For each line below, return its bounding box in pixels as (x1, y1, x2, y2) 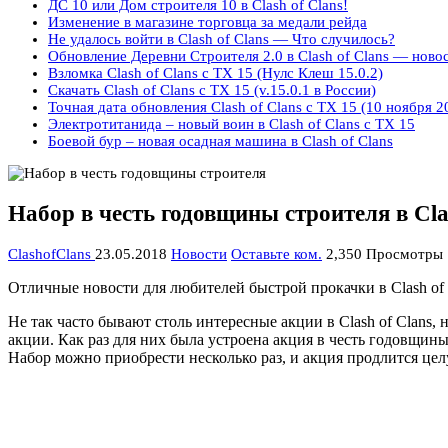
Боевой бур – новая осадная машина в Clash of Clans (48, 133, 393, 150)
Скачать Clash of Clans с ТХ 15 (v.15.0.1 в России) (48, 82, 376, 99)
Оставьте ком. (231, 245, 322, 262)
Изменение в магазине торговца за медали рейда (48, 14, 367, 31)
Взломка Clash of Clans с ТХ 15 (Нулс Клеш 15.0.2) (48, 65, 383, 82)
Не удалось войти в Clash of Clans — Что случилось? (48, 31, 395, 48)
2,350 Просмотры (326, 245, 443, 262)
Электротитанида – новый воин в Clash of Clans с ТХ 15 (48, 116, 415, 133)
